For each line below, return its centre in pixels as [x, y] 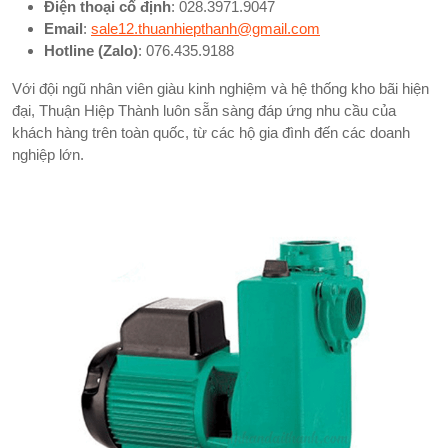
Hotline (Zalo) [91, 50]
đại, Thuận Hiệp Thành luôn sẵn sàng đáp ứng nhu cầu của [204, 110]
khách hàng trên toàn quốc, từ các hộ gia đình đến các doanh [211, 132]
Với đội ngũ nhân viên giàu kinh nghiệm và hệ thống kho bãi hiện [220, 88]
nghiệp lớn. [48, 154]
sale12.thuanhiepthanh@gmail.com [205, 28]
